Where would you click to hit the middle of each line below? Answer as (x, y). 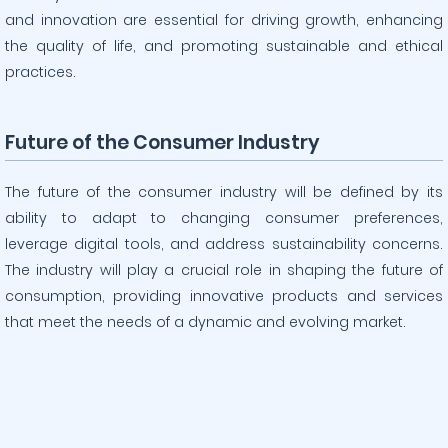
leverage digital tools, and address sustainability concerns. (224, 244)
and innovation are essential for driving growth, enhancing (224, 20)
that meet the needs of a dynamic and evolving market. (205, 322)
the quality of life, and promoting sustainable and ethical (224, 46)
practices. (40, 72)
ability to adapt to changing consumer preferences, (224, 218)
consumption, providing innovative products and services (224, 296)
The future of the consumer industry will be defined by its (224, 192)
